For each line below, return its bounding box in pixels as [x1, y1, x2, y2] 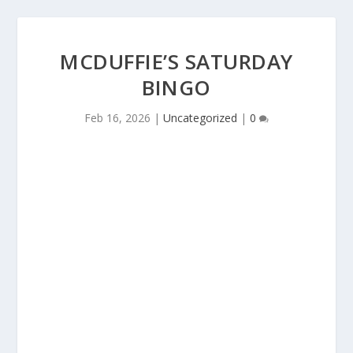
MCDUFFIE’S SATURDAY [60, 47, 293, 76]
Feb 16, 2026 [84, 110, 150, 125]
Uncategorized [163, 110, 237, 125]
